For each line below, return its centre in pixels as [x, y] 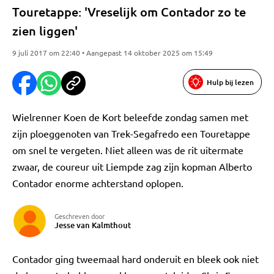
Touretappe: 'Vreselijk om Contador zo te [129, 12]
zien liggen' [45, 31]
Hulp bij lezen [230, 82]
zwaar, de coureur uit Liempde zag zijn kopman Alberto [132, 166]
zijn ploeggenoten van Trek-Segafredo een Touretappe [131, 133]
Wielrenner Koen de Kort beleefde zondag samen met [130, 117]
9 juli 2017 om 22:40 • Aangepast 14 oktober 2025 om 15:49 [113, 53]
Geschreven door [80, 216]
